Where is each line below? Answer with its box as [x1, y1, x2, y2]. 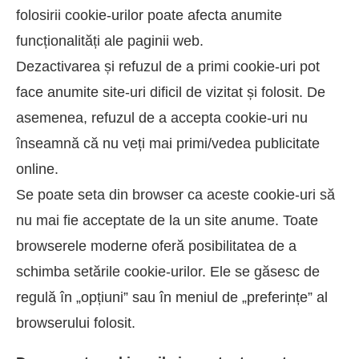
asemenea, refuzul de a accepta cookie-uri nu [16, 110, 308, 127]
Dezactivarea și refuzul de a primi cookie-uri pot [16, 58, 320, 75]
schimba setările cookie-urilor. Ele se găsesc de [16, 264, 320, 280]
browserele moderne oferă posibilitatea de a [16, 238, 296, 255]
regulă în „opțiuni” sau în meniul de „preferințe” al [16, 289, 328, 306]
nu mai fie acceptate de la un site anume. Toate [16, 212, 318, 229]
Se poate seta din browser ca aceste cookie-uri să [16, 187, 335, 204]
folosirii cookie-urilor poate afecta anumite [16, 7, 282, 24]
